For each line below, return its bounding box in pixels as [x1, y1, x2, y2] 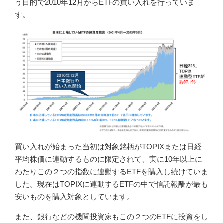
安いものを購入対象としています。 [15, 192, 134, 201]
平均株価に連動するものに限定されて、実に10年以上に [15, 155, 202, 164]
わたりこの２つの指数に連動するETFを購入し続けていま [15, 167, 208, 176]
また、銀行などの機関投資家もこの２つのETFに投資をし [15, 212, 208, 221]
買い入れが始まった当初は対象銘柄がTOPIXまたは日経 [15, 142, 202, 151]
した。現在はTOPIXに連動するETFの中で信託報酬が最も [15, 180, 208, 189]
